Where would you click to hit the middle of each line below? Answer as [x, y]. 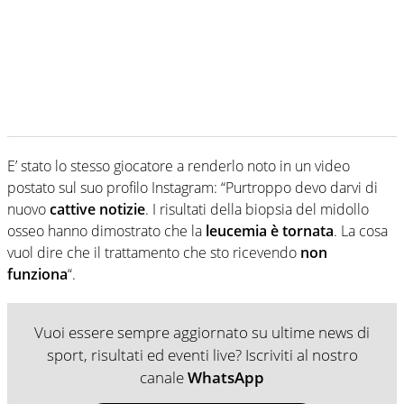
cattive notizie [97, 209]
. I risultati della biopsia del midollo [257, 209]
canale [164, 377]
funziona [37, 274]
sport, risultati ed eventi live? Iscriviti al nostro [202, 354]
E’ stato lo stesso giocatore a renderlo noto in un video [179, 165]
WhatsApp [226, 377]
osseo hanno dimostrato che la [105, 230]
